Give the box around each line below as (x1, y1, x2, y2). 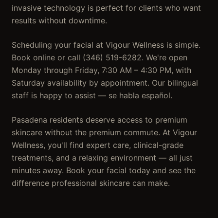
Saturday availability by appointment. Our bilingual (12, 78, 198, 88)
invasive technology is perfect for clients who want (12, 3, 201, 13)
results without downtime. (12, 16, 107, 25)
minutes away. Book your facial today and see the (12, 165, 196, 175)
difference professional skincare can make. (12, 178, 170, 188)
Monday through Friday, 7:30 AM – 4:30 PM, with (12, 65, 191, 75)
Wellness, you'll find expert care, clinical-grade (12, 140, 183, 150)
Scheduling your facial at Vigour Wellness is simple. (12, 40, 200, 50)
